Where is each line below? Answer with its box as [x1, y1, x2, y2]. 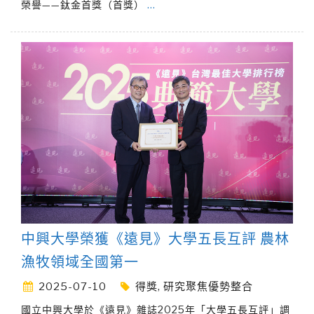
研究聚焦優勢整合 [163, 280, 253, 293]
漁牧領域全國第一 [21, 253, 139, 271]
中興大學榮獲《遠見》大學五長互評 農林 [21, 230, 289, 247]
